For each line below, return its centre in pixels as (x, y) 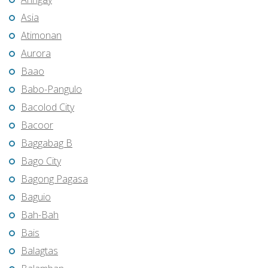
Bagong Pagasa (54, 179)
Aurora (36, 54)
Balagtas (39, 251)
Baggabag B (47, 143)
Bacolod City (48, 107)
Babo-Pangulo (51, 89)
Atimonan (41, 36)
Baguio (36, 197)
